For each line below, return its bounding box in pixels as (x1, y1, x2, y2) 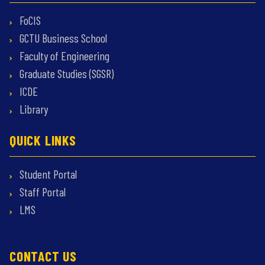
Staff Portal (17, 185, 66, 199)
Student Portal (17, 167, 77, 182)
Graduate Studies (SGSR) (17, 66, 114, 81)
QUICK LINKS (9, 131, 76, 149)
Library (17, 102, 48, 117)
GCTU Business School (17, 31, 107, 46)
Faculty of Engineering (17, 49, 109, 63)
